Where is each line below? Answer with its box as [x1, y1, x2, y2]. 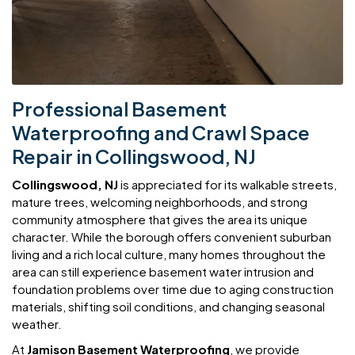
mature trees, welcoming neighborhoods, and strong [12, 193, 307, 209]
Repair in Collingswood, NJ [12, 143, 256, 168]
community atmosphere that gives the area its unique [12, 211, 307, 227]
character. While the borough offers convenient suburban [12, 228, 331, 244]
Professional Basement [12, 96, 227, 120]
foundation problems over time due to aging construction [12, 281, 334, 296]
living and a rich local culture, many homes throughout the [12, 246, 326, 261]
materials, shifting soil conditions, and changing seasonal [12, 298, 325, 314]
